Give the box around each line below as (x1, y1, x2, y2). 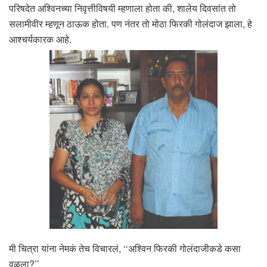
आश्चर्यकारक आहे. (9, 32, 72, 46)
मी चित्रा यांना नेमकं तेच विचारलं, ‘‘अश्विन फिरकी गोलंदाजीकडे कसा (9, 241, 241, 255)
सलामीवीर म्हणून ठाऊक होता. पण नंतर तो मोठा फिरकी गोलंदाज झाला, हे (9, 16, 252, 30)
